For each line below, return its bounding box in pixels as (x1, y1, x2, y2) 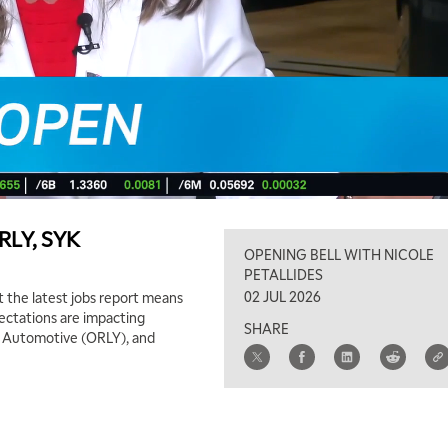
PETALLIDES (244, 265, 324, 284)
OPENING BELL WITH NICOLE (244, 245, 435, 264)
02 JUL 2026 (244, 287, 322, 306)
